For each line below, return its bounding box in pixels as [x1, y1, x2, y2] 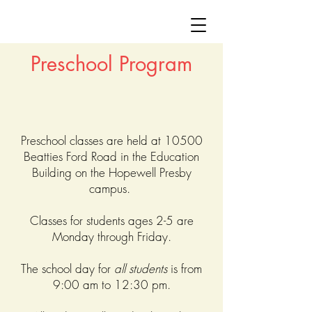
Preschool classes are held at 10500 [20, 132, 203, 148]
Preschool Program [31, 50, 192, 77]
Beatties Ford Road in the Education [24, 148, 199, 164]
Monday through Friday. [52, 228, 171, 244]
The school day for [21, 260, 114, 276]
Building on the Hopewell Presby [31, 164, 192, 180]
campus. [89, 180, 130, 196]
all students [114, 260, 167, 276]
